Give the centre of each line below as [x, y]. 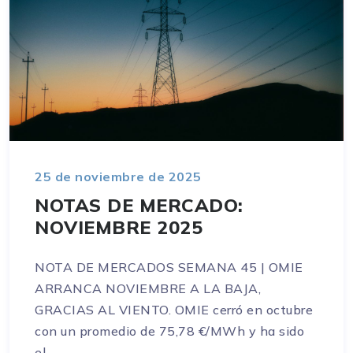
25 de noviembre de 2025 [118, 177]
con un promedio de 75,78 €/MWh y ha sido [169, 331]
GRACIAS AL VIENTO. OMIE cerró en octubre [174, 310]
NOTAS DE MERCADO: [139, 205]
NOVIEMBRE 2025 [119, 227]
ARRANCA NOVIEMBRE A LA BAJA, [148, 289]
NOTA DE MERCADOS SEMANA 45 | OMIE [169, 268]
